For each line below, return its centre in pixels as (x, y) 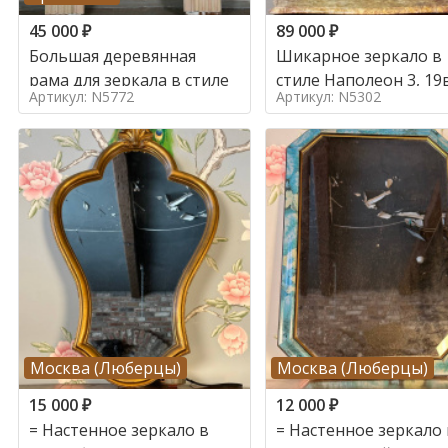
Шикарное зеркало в (358, 56)
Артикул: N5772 (81, 97)
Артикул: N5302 (328, 97)
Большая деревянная (112, 56)
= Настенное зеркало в (119, 430)
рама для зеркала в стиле (129, 80)
